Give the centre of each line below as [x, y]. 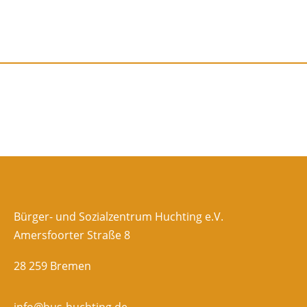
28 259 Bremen [52, 266]
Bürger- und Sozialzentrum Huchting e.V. [119, 217]
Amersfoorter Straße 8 [72, 235]
